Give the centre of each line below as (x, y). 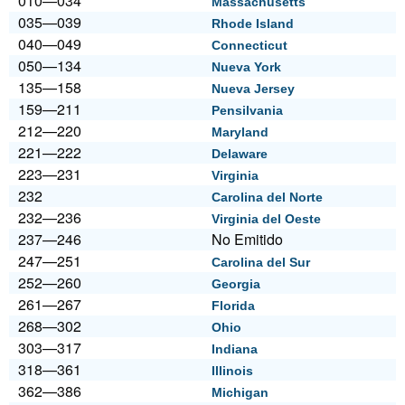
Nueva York (246, 67)
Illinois (232, 371)
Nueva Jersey (253, 89)
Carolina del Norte (267, 198)
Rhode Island (253, 24)
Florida (233, 306)
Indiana (235, 349)
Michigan (240, 393)
